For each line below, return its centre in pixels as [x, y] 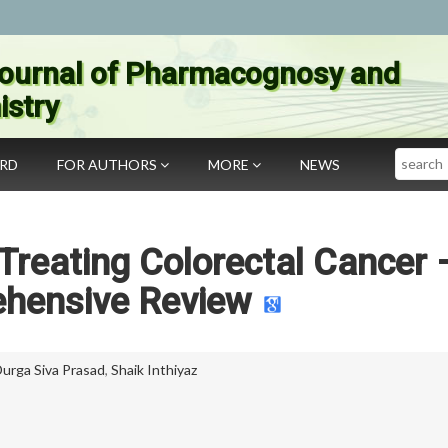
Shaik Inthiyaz [154, 369]
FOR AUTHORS [108, 164]
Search [416, 156]
